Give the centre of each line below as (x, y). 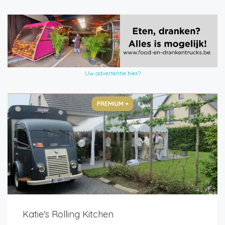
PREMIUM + (113, 103)
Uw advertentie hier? (113, 73)
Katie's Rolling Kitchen (68, 214)
